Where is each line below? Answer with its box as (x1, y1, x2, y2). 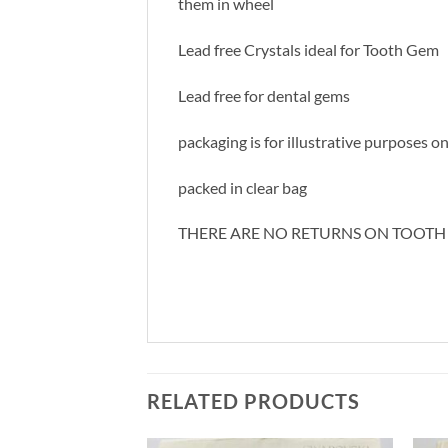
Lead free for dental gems (178, 86, 350, 106)
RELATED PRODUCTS (147, 389, 360, 414)
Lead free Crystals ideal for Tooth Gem (178, 40, 439, 60)
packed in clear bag (178, 177, 307, 197)
